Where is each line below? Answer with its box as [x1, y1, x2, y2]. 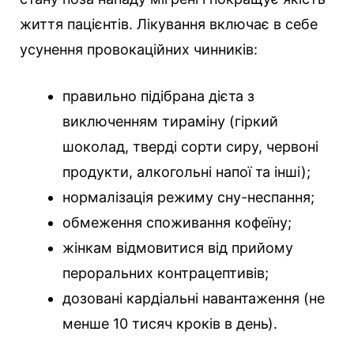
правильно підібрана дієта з [62, 88, 254, 105]
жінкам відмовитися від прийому [62, 239, 293, 257]
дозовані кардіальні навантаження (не [62, 290, 325, 307]
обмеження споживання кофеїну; [62, 214, 292, 232]
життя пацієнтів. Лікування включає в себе [20, 16, 318, 33]
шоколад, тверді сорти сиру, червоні [62, 138, 318, 156]
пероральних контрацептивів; [62, 265, 269, 282]
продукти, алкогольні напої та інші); [62, 164, 311, 181]
